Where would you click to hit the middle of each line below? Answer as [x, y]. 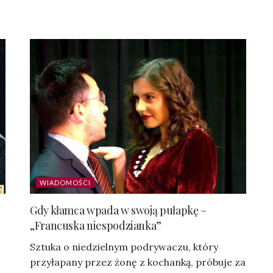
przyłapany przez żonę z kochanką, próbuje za [138, 262]
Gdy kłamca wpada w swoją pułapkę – [118, 210]
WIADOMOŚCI [65, 182]
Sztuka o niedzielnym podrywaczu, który [124, 246]
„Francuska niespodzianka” [96, 225]
